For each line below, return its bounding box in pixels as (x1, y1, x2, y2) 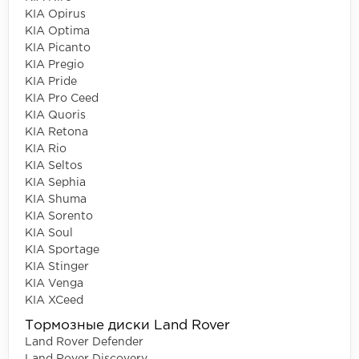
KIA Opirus (25, 9, 86, 19)
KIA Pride (25, 76, 77, 87)
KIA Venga (25, 278, 83, 288)
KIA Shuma (25, 194, 87, 204)
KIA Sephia (25, 177, 86, 188)
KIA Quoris (25, 110, 86, 120)
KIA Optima (25, 26, 90, 36)
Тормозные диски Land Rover (25, 319, 230, 332)
